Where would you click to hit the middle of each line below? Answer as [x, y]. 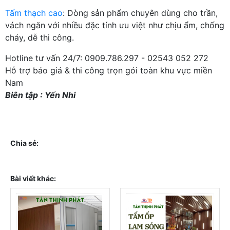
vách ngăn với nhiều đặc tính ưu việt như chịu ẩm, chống [115, 25]
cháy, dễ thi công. [40, 37]
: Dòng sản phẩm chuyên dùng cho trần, [140, 13]
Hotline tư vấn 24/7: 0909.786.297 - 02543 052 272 [107, 58]
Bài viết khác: [33, 178]
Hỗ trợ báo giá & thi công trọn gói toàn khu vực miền [109, 70]
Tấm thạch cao [34, 13]
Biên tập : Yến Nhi [40, 95]
